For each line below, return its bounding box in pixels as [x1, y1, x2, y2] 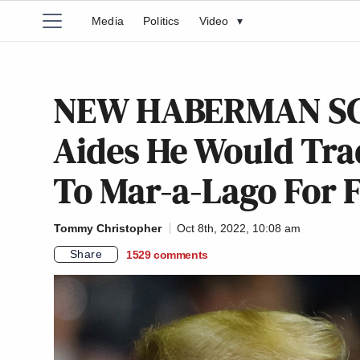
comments [153, 247, 208, 261]
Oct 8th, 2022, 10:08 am [177, 222, 301, 235]
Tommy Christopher [54, 222, 162, 235]
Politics [143, 14, 180, 27]
